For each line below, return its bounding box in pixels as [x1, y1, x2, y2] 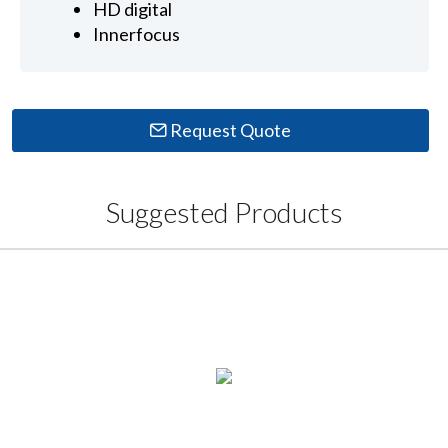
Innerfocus [93, 23, 181, 46]
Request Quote [167, 118, 292, 141]
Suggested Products [105, 195, 343, 230]
